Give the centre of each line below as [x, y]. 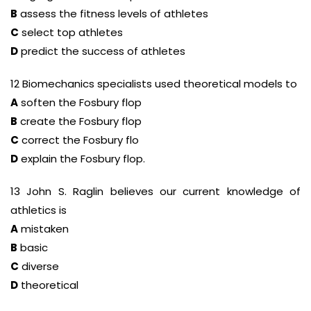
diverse [39, 266]
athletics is [39, 210]
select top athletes [71, 32]
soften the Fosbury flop [80, 102]
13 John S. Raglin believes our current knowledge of [155, 191]
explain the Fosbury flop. [82, 159]
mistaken [43, 229]
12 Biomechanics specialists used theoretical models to [154, 84]
